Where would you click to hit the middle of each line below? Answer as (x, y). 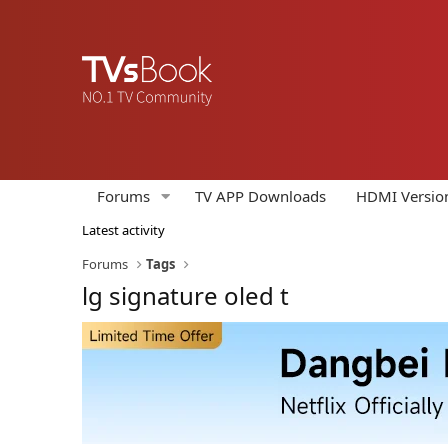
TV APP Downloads (260, 196)
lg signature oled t (185, 295)
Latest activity (123, 230)
